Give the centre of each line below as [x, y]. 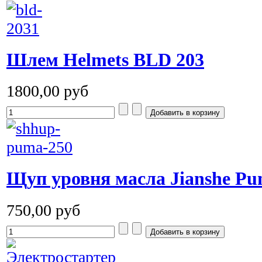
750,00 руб [43, 211]
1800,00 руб [47, 91]
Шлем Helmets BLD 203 [105, 60]
